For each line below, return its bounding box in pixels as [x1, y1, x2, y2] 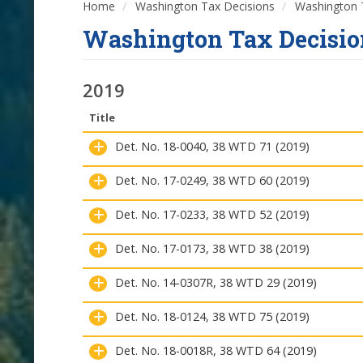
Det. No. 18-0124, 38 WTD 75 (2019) [115, 309, 310, 324]
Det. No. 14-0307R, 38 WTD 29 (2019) [115, 275, 317, 290]
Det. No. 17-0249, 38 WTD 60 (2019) [115, 173, 310, 188]
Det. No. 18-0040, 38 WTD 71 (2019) [115, 139, 310, 154]
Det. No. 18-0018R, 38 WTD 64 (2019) [115, 343, 317, 358]
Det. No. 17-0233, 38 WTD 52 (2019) [115, 207, 310, 222]
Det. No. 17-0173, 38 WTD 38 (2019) [115, 241, 310, 256]
